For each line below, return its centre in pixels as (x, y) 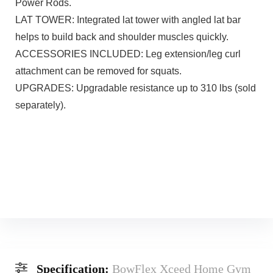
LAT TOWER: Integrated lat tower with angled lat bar (128, 19)
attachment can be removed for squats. (98, 71)
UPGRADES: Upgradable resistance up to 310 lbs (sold (135, 88)
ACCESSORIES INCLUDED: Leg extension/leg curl (128, 54)
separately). (40, 105)
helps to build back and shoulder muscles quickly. (122, 37)
